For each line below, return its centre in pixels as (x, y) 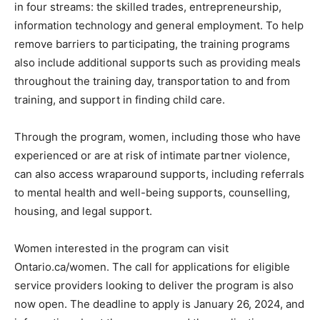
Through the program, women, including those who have (157, 136)
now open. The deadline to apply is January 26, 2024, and (159, 304)
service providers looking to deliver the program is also (154, 285)
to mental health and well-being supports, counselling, (152, 192)
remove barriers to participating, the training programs (152, 44)
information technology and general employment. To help (159, 25)
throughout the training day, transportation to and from (152, 81)
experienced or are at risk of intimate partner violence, (152, 155)
